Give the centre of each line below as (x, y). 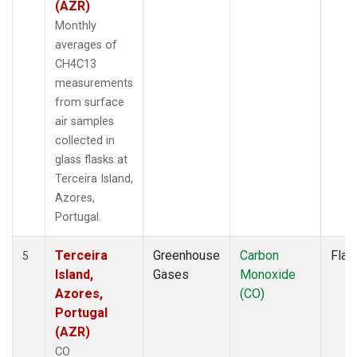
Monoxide (268, 274)
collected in (85, 140)
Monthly (76, 25)
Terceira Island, (94, 178)
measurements (94, 83)
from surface (90, 102)
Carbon (259, 255)
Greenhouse (186, 255)
